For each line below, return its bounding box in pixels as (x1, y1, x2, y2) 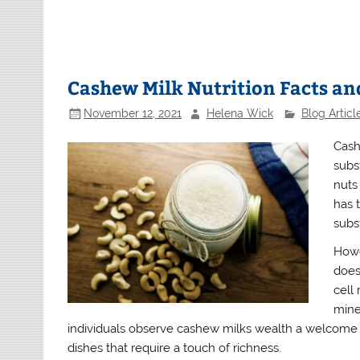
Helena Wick (206, 106, 273, 120)
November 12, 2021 (84, 106, 182, 120)
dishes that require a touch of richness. (67, 341, 282, 356)
